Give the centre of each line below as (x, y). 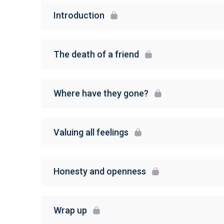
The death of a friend (96, 54)
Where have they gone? (101, 93)
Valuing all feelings (91, 132)
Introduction (79, 15)
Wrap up (70, 210)
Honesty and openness (100, 171)
